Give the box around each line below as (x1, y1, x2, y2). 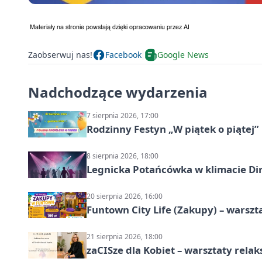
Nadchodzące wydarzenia (28, 82, 208, 102)
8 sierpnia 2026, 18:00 (87, 150, 158, 161)
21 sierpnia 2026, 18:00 (87, 231, 163, 242)
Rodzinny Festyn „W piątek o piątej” (87, 122, 258, 136)
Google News (157, 49, 209, 61)
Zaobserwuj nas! (28, 49, 92, 61)
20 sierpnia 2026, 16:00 (87, 191, 163, 201)
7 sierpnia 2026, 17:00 (87, 110, 158, 120)
